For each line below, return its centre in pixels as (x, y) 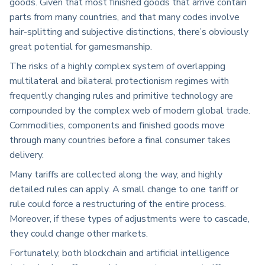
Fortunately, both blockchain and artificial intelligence (119, 253)
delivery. (27, 155)
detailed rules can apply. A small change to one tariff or (124, 190)
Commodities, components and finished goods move (117, 126)
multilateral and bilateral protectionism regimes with (119, 81)
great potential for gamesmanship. (81, 47)
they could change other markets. (79, 234)
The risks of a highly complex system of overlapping (117, 67)
